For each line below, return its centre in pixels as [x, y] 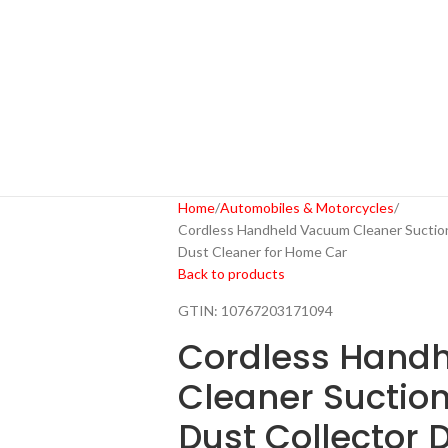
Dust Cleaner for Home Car [262, 251]
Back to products [231, 273]
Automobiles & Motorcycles [306, 207]
